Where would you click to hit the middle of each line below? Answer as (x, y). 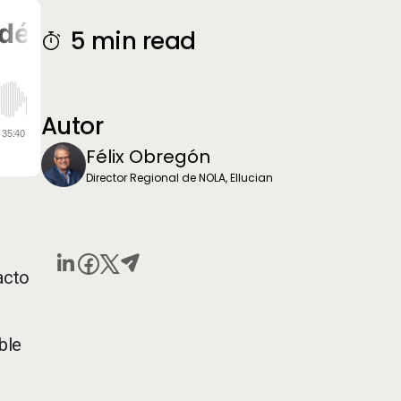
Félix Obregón (148, 156)
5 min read (133, 41)
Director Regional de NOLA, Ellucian (179, 177)
